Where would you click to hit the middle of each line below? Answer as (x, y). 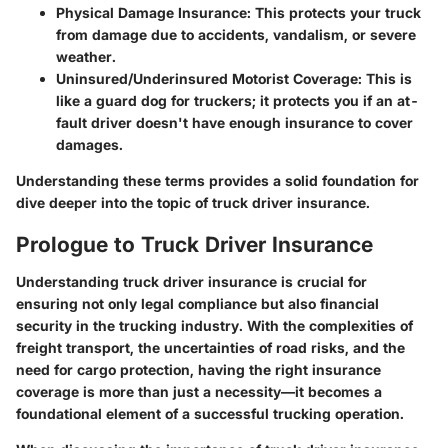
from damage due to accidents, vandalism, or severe (236, 34)
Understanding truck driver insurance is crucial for (191, 282)
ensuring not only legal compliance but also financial (197, 304)
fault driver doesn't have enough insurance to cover (234, 122)
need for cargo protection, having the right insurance (198, 370)
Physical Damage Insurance (151, 12)
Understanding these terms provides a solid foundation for (217, 180)
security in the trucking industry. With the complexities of (214, 326)
